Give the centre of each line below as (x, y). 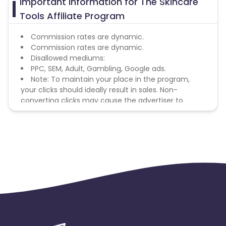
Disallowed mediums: (68, 58)
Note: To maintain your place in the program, (110, 79)
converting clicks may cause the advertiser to (102, 100)
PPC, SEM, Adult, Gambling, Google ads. (98, 69)
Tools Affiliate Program (72, 16)
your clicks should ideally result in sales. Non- (99, 90)
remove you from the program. (76, 111)
